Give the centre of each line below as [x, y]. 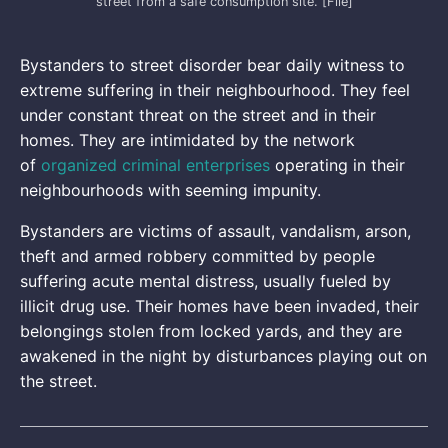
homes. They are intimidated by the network [187, 139]
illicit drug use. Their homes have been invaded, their [219, 305]
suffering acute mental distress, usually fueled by [205, 280]
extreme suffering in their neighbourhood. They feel [215, 89]
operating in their [337, 164]
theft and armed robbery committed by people [197, 255]
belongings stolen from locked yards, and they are [211, 330]
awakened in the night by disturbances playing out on [223, 355]
